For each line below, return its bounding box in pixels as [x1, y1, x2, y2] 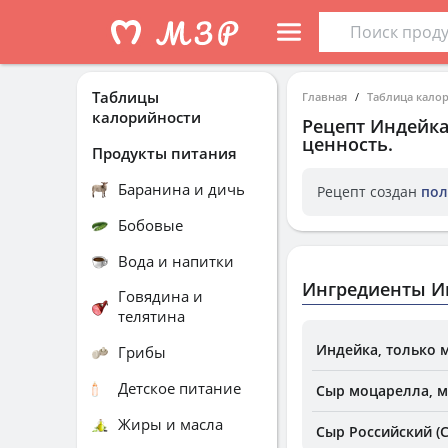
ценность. [302, 132, 393, 156]
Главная [302, 89, 347, 104]
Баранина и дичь [118, 178, 245, 199]
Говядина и [118, 286, 203, 306]
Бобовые [118, 214, 183, 235]
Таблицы [92, 87, 159, 107]
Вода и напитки [118, 250, 234, 271]
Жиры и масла [118, 413, 223, 434]
